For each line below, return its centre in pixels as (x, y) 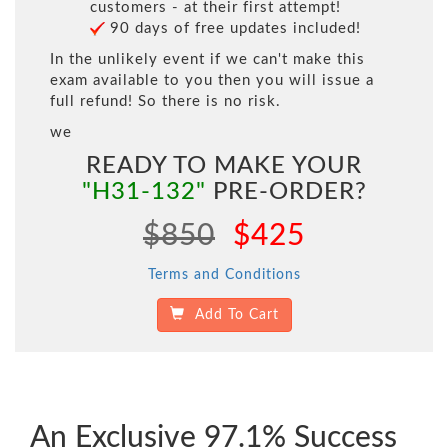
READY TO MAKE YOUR (224, 166)
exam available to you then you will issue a (212, 81)
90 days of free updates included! (233, 29)
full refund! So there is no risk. (165, 102)
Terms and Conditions (224, 275)
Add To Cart (231, 315)
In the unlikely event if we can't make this (207, 60)
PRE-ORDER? (286, 192)
